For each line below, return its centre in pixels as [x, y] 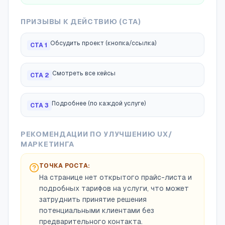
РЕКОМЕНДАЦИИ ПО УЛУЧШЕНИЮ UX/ [96, 134]
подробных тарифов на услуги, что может [114, 188]
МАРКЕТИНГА [47, 144]
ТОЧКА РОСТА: [65, 166]
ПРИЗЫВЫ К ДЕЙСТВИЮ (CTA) [81, 22]
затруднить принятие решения [93, 199]
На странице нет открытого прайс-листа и [116, 177]
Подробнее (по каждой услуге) [99, 103]
